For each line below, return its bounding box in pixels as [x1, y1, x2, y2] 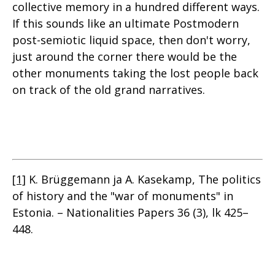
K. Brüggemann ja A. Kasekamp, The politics [26, 172, 261, 187]
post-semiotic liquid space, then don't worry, [12, 33, 250, 47]
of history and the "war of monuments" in [12, 188, 233, 203]
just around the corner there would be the [12, 49, 237, 64]
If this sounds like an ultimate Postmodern [12, 16, 239, 31]
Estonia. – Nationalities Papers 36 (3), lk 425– [12, 205, 249, 220]
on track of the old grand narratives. [12, 82, 205, 97]
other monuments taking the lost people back [12, 66, 258, 80]
